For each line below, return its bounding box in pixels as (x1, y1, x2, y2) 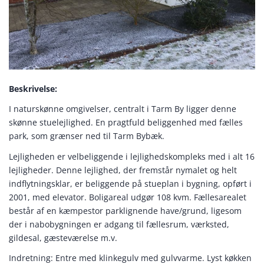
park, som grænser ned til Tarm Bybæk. (9, 130, 164, 142)
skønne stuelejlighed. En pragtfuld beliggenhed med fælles (9, 117, 243, 128)
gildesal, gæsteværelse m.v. (9, 232, 117, 243)
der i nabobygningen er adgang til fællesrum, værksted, (9, 218, 229, 230)
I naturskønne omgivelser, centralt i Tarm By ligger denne (9, 103, 236, 115)
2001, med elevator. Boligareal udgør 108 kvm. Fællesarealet (9, 191, 246, 203)
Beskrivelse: (9, 82, 60, 94)
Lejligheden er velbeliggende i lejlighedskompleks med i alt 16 (9, 150, 255, 162)
